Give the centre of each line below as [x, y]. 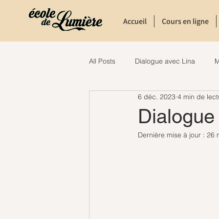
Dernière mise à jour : [172, 135]
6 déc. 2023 [157, 97]
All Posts [102, 61]
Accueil [135, 21]
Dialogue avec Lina [165, 61]
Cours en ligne [185, 21]
